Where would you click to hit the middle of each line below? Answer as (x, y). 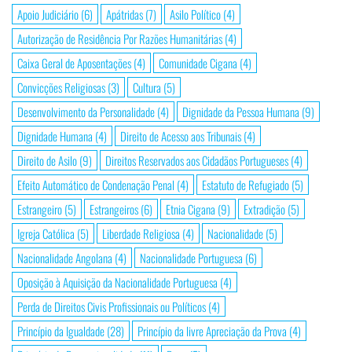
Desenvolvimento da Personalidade (86, 111)
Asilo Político (195, 14)
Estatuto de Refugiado (246, 184)
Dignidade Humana (55, 136)
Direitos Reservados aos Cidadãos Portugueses (197, 160)
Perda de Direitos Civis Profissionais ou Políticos (112, 306)
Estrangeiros (114, 209)
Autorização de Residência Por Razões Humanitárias (120, 38)
